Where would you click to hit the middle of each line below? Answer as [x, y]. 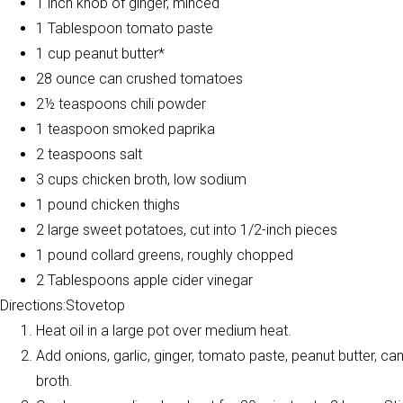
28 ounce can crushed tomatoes [139, 79]
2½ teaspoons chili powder [121, 104]
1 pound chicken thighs [108, 205]
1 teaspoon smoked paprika [125, 129]
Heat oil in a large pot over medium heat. [164, 331]
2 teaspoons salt [89, 154]
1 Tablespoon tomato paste [125, 28]
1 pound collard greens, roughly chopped [165, 255]
